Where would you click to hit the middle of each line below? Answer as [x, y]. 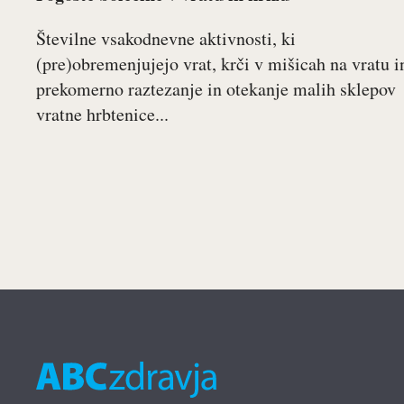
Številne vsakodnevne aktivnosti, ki [166, 38]
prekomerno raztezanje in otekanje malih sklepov [216, 89]
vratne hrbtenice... [102, 114]
